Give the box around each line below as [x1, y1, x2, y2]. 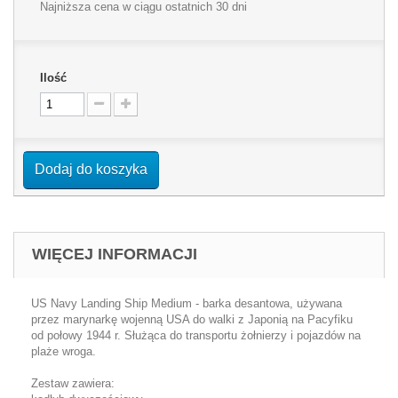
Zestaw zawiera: [31, 376, 115, 390]
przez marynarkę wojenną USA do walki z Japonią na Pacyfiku [31, 312, 353, 326]
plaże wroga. [31, 344, 96, 358]
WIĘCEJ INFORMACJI [32, 244, 197, 263]
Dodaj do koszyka [35, 161, 147, 177]
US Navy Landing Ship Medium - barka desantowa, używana [31, 296, 342, 310]
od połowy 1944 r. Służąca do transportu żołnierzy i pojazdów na [31, 328, 361, 342]
